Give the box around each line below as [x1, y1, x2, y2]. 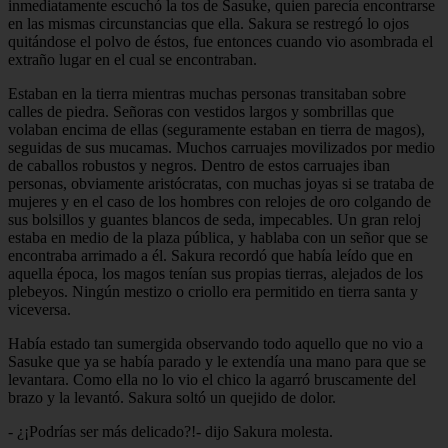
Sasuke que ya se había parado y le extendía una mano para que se [8, 352, 426, 370]
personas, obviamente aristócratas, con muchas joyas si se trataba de [8, 174, 434, 192]
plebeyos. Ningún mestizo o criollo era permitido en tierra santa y [8, 282, 418, 300]
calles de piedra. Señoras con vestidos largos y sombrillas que [8, 102, 394, 120]
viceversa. [8, 300, 71, 318]
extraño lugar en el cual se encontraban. [8, 50, 257, 68]
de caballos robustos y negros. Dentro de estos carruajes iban [8, 156, 390, 174]
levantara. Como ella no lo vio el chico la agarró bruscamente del [8, 370, 416, 388]
